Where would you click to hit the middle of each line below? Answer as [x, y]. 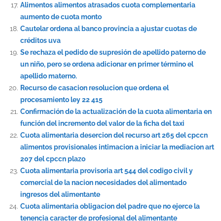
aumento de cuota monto [61, 17]
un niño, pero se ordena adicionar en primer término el [107, 64]
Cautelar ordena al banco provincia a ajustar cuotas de [108, 28]
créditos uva [40, 40]
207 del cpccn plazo [53, 159]
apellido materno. [48, 76]
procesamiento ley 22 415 [61, 99]
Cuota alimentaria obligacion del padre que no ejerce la [110, 206]
